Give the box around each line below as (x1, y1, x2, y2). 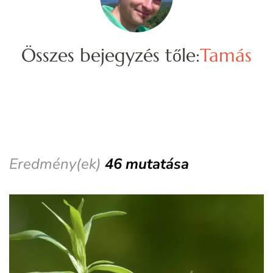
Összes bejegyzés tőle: (21, 44, 200, 67)
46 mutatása (105, 154, 189, 174)
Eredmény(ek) (9, 154, 105, 174)
